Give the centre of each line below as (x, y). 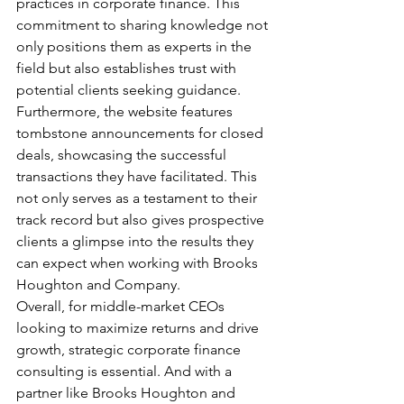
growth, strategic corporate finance (130, 349)
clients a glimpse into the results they (137, 241)
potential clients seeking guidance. (129, 89)
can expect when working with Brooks (139, 262)
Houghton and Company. (98, 284)
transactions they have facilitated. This (138, 176)
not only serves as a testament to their (138, 197)
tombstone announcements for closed (142, 133)
